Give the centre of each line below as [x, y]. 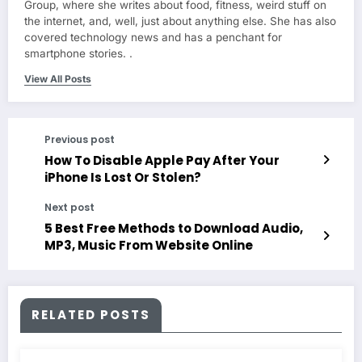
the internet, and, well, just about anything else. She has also [180, 21]
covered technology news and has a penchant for [153, 38]
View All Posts [58, 79]
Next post [69, 208]
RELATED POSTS [91, 315]
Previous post [80, 140]
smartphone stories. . [78, 54]
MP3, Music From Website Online [149, 246]
